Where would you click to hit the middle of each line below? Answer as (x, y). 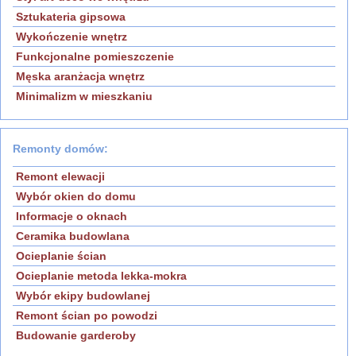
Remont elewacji (60, 177)
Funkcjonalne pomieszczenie (95, 57)
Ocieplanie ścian (61, 256)
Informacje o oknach (72, 217)
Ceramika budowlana (73, 236)
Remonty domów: (60, 149)
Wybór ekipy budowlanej (83, 296)
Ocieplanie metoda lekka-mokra (101, 276)
